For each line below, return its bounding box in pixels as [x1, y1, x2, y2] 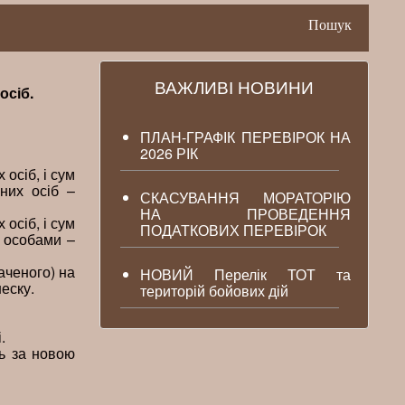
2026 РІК [140, 143, 199, 164]
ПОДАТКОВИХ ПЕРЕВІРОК [140, 220, 327, 240]
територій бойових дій [140, 280, 289, 301]
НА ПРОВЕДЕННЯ [140, 203, 351, 224]
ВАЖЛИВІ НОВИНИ [155, 75, 314, 99]
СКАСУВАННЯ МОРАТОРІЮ [140, 187, 351, 208]
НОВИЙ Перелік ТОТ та [140, 264, 351, 285]
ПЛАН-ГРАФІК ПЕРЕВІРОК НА [140, 127, 351, 147]
